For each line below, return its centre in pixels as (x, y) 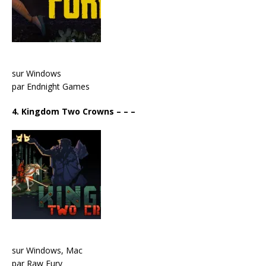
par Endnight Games (51, 86)
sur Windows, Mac (47, 250)
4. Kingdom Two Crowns (63, 111)
